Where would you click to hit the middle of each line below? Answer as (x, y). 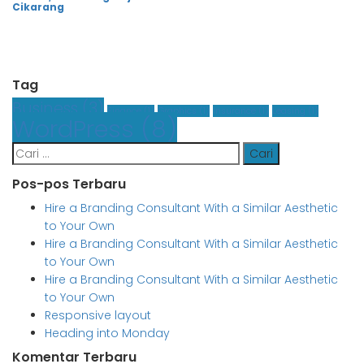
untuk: (32, 169)
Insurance (234, 111)
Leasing (289, 111)
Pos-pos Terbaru (69, 184)
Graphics (177, 111)
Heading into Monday (107, 334)
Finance (124, 111)
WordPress (73, 129)
